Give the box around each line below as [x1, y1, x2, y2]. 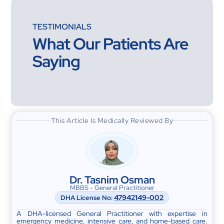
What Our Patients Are [32, 32, 188, 54]
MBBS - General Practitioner [69, 183, 154, 192]
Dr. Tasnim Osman [69, 172, 155, 186]
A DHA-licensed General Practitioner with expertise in [16, 208, 207, 218]
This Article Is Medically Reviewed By [50, 115, 173, 125]
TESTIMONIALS [32, 21, 91, 32]
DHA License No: [60, 193, 114, 202]
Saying [32, 50, 80, 72]
